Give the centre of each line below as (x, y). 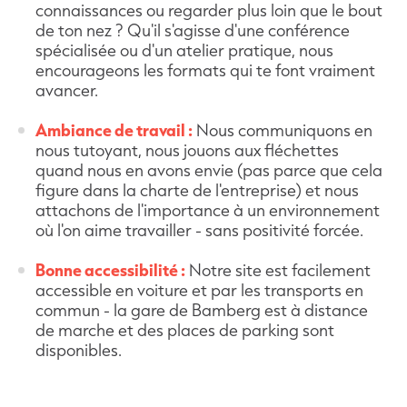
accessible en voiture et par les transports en (199, 289)
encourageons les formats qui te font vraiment (205, 69)
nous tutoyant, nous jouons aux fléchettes (187, 149)
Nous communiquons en (283, 129)
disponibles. (79, 349)
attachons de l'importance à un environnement (208, 209)
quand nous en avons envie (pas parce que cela (209, 169)
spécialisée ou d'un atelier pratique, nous (184, 50)
